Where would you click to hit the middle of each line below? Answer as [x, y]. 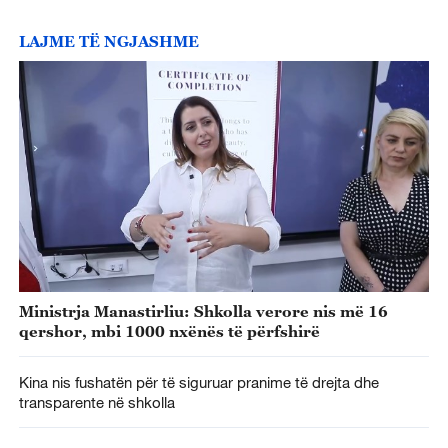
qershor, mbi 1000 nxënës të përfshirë [169, 330]
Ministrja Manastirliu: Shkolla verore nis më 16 [203, 310]
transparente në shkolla [100, 401]
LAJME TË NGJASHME [108, 41]
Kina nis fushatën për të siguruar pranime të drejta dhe [198, 381]
